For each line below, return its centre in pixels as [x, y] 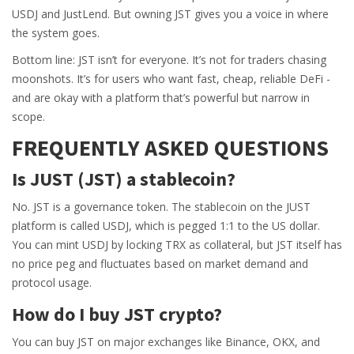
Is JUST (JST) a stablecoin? [124, 179]
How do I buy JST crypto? [117, 314]
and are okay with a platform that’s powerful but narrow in [161, 98]
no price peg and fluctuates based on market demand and [160, 264]
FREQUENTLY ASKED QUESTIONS [170, 148]
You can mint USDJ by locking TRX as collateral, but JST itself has [177, 245]
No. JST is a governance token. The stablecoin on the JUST [161, 207]
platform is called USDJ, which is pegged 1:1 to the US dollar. [166, 226]
